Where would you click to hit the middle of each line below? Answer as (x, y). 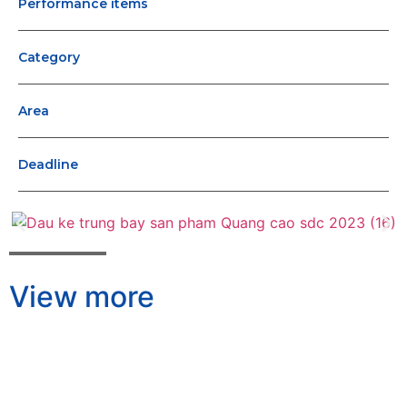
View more (82, 297)
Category (49, 58)
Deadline (48, 165)
